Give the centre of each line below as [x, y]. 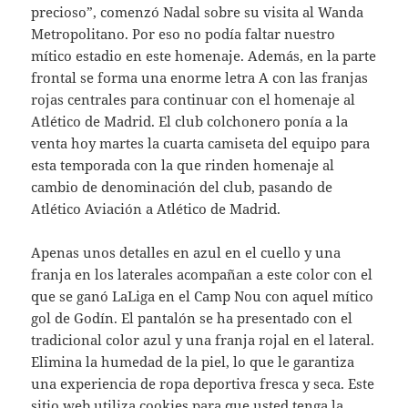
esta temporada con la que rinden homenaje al [183, 165]
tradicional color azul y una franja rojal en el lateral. [203, 340]
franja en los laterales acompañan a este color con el [202, 275]
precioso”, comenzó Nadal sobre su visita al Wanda [198, 12]
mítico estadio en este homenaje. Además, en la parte [204, 56]
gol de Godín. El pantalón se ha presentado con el [192, 318]
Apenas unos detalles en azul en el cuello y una [186, 253]
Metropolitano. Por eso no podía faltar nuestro [184, 34]
